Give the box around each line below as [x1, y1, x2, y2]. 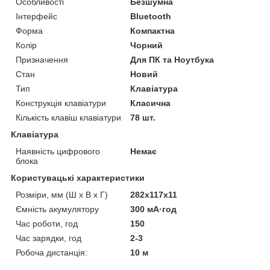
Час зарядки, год [16, 233, 81, 243]
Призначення [16, 54, 68, 64]
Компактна [130, 25, 175, 36]
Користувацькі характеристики [11, 172, 145, 183]
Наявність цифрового [16, 146, 100, 156]
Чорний [130, 40, 163, 50]
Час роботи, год [16, 218, 78, 228]
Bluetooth [130, 11, 172, 21]
